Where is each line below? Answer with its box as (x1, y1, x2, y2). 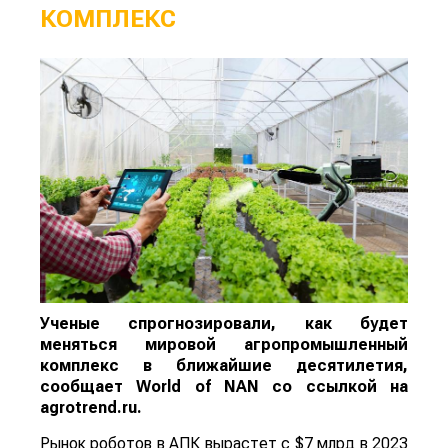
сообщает (40, 376, 137, 396)
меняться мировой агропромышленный (40, 334, 408, 354)
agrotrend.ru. (40, 397, 142, 417)
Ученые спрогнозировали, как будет (40, 313, 408, 333)
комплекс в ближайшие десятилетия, (40, 355, 408, 375)
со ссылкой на (272, 376, 409, 396)
